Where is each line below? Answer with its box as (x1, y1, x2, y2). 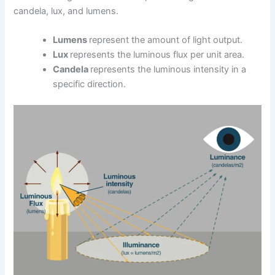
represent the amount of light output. (89, 34, 243, 46)
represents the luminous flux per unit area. (70, 49, 245, 61)
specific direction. (53, 79, 126, 90)
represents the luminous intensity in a (90, 64, 247, 76)
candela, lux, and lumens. (14, 5, 119, 17)
